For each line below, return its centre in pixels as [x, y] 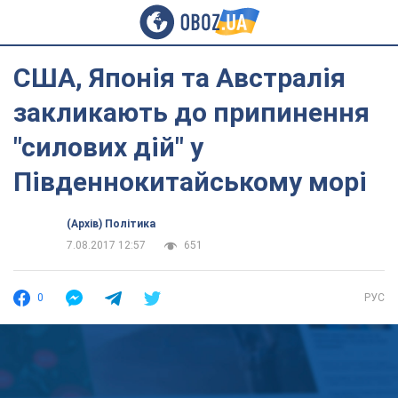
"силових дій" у [108, 147]
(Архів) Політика [111, 224]
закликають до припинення [191, 112]
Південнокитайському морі [190, 182]
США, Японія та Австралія [179, 78]
